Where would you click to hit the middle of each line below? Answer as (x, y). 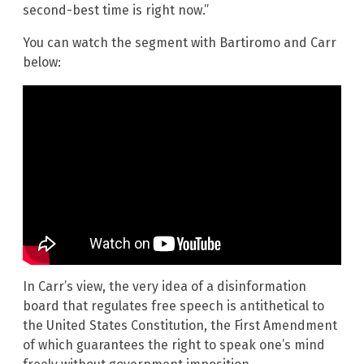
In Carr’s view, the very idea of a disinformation (165, 287)
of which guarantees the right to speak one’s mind (174, 345)
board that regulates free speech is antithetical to (173, 306)
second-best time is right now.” (116, 10)
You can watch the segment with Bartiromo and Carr (180, 42)
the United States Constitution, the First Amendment (180, 326)
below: (42, 62)
